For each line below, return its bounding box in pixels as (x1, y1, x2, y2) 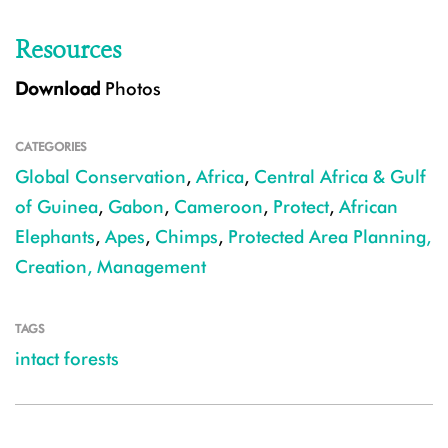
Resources (15, 34, 121, 67)
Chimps (155, 226, 218, 248)
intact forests (15, 348, 119, 370)
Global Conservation (15, 166, 186, 188)
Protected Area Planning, (228, 226, 431, 248)
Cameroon (174, 196, 263, 218)
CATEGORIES (15, 139, 87, 155)
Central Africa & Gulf (254, 166, 426, 188)
